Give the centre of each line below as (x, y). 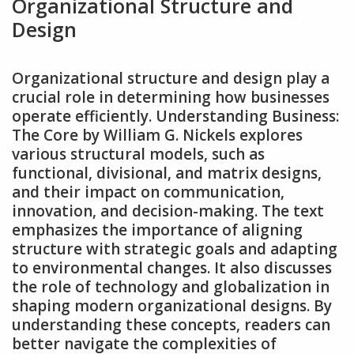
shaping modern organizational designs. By (172, 305)
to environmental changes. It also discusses (172, 267)
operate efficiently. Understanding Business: (175, 116)
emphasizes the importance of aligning (157, 230)
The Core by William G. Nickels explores (157, 135)
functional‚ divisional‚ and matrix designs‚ (167, 173)
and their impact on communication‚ (148, 192)
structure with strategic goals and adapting (175, 249)
